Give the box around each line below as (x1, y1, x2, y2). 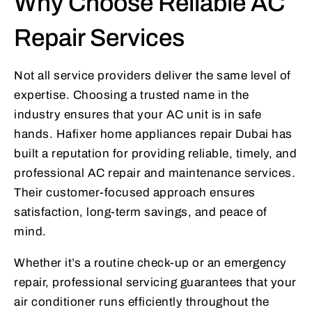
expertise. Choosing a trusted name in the (14, 88, 249, 102)
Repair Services (14, 24, 185, 52)
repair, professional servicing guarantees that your (14, 276, 297, 290)
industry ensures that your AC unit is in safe (14, 108, 262, 122)
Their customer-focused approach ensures (14, 186, 256, 200)
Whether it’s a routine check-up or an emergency (14, 256, 287, 270)
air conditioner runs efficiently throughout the (14, 295, 270, 309)
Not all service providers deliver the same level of (14, 69, 291, 83)
